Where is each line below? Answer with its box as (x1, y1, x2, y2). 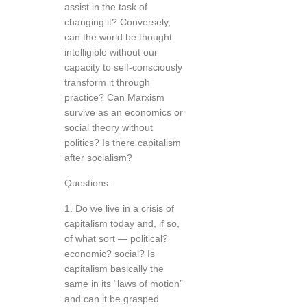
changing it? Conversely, (64, 16, 171, 27)
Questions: (64, 177, 111, 188)
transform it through (64, 77, 150, 88)
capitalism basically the (64, 263, 164, 274)
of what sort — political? (64, 233, 168, 244)
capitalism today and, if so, (64, 218, 180, 229)
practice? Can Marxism (64, 92, 164, 103)
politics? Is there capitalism (64, 137, 181, 148)
